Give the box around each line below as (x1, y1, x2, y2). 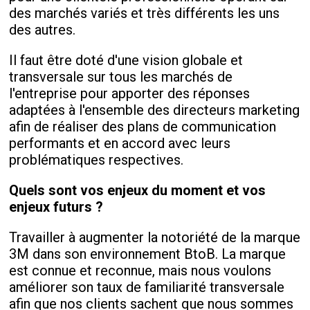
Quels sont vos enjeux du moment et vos (9, 181, 266, 199)
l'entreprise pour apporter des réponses (9, 84, 250, 102)
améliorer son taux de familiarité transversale (9, 278, 285, 295)
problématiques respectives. (9, 151, 184, 168)
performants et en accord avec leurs (9, 134, 231, 152)
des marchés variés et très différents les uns (9, 4, 280, 21)
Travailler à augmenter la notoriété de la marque (9, 228, 301, 246)
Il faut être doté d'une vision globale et (9, 51, 244, 69)
